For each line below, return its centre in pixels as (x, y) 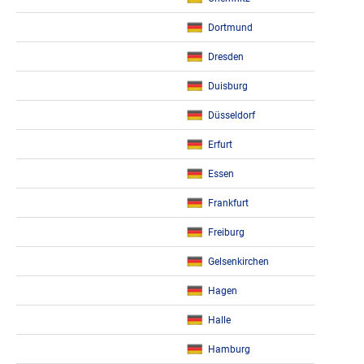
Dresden (226, 57)
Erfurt (220, 145)
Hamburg (229, 349)
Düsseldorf (232, 115)
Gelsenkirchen (238, 262)
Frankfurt (228, 203)
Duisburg (228, 86)
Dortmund (230, 28)
